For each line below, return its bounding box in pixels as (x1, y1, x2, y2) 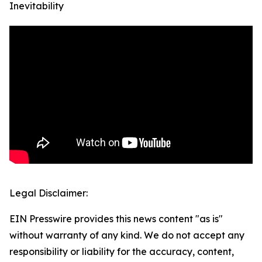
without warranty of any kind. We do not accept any (9, 229, 244, 242)
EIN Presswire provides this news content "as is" (9, 213, 223, 225)
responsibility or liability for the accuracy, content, (9, 246, 234, 258)
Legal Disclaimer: (9, 187, 88, 199)
